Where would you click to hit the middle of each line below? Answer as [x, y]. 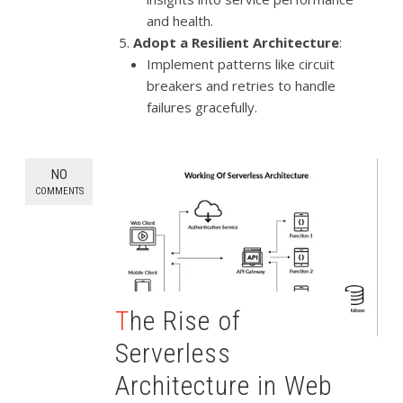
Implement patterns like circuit [241, 64]
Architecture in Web [224, 385]
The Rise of [123, 320]
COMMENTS [59, 192]
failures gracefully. [202, 107]
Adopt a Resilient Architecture [237, 43]
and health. [180, 21]
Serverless [174, 353]
